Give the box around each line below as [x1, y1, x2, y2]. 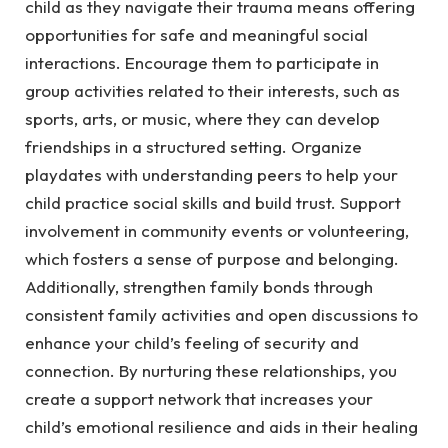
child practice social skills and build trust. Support [25, 191, 401, 213]
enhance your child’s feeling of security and [25, 331, 359, 353]
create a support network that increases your [25, 387, 373, 409]
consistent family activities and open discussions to [25, 303, 418, 325]
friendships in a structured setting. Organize [25, 135, 362, 157]
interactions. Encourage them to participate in [25, 51, 379, 73]
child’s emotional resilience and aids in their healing [25, 415, 418, 437]
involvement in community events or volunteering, [25, 219, 409, 241]
